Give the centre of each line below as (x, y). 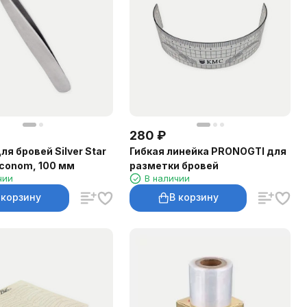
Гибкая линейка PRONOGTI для (208, 151)
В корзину (194, 197)
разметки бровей (174, 165)
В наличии (168, 178)
